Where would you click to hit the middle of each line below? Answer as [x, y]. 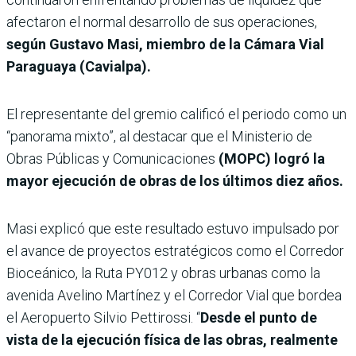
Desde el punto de [259, 317]
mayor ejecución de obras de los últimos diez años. [175, 180]
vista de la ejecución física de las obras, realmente [172, 339]
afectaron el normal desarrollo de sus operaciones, [162, 21]
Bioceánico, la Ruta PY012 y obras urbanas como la [163, 273]
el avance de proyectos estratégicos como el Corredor [175, 250]
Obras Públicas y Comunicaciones [112, 158]
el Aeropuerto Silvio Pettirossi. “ [103, 317]
